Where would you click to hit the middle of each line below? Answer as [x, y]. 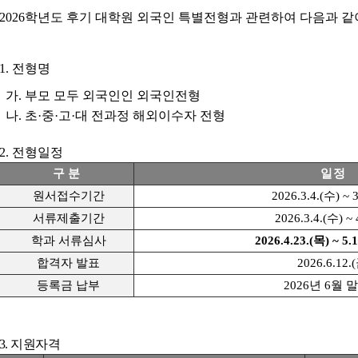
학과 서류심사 [68, 241]
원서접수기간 [68, 196]
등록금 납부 [69, 285]
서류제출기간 [68, 218]
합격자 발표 [69, 263]
